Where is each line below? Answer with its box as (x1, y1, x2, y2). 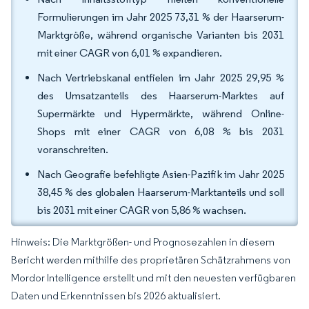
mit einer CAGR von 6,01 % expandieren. (37, 46, 222, 59)
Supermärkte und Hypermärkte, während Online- (37, 107, 284, 120)
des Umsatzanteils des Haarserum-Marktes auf (37, 89, 284, 102)
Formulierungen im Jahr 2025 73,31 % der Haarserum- (37, 10, 284, 23)
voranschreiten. (37, 143, 108, 156)
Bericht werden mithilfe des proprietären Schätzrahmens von (11, 253, 290, 266)
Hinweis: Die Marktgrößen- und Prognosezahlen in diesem (11, 235, 275, 248)
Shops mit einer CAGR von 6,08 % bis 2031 (37, 125, 284, 138)
